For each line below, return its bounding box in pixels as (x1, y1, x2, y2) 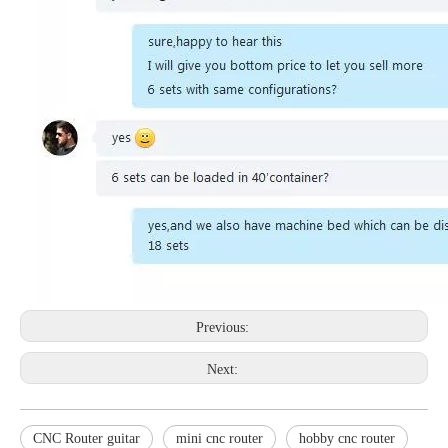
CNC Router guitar (33, 430, 140, 446)
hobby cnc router (299, 430, 395, 446)
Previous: (195, 319, 253, 335)
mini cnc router (176, 430, 263, 446)
